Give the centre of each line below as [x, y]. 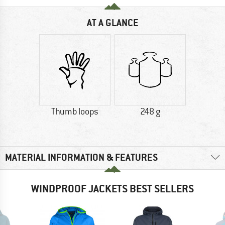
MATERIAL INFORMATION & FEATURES [81, 158]
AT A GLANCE [113, 23]
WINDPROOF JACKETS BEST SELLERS [113, 188]
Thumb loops [75, 112]
